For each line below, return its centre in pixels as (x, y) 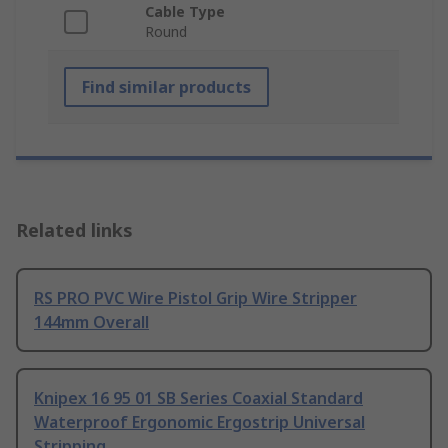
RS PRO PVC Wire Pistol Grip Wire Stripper (195, 298)
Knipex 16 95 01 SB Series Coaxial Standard (198, 398)
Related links (74, 230)
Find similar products (166, 87)
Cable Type (185, 12)
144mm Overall (91, 322)
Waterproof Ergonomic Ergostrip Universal (199, 422)
